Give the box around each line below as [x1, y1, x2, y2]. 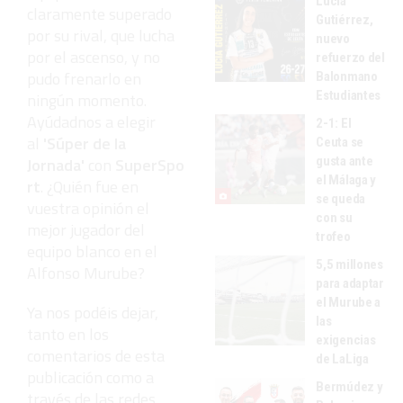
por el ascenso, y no [27, 44, 160, 69]
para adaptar [316, 274, 384, 291]
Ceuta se [316, 133, 363, 150]
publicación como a [27, 364, 154, 390]
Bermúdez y [316, 378, 383, 395]
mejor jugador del [27, 217, 145, 242]
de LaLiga [316, 350, 369, 367]
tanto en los [27, 321, 109, 346]
